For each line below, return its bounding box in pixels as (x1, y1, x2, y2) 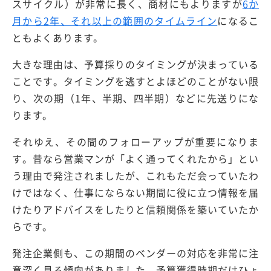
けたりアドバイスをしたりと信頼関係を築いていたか (12, 202, 259, 217)
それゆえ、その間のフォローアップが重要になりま (12, 134, 259, 149)
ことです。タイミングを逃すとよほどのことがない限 (12, 74, 259, 89)
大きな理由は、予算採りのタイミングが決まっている (12, 57, 259, 72)
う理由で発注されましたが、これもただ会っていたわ (12, 168, 259, 183)
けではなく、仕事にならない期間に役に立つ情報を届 (12, 185, 259, 200)
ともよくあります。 (12, 30, 104, 45)
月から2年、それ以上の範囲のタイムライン (12, 13, 218, 28)
